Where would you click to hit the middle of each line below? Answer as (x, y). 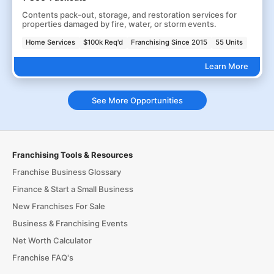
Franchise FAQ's (43, 258)
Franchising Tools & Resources (72, 155)
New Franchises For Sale (58, 206)
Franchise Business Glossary (66, 172)
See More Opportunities (137, 100)
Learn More (226, 66)
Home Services (51, 43)
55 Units (229, 43)
